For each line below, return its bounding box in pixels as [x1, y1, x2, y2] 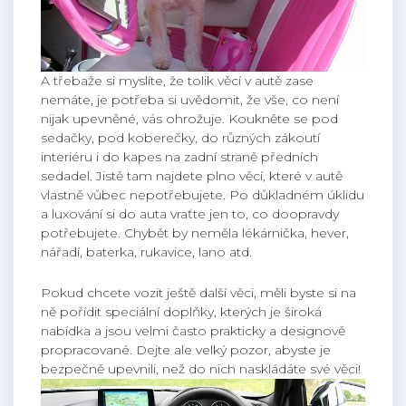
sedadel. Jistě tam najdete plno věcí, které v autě [41, 168, 343, 185]
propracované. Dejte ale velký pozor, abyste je [41, 342, 331, 359]
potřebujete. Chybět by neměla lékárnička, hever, [41, 225, 349, 242]
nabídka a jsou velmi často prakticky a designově [41, 323, 345, 340]
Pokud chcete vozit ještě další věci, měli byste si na [41, 285, 356, 302]
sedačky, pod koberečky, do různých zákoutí [41, 130, 320, 147]
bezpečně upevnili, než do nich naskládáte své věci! [41, 361, 361, 378]
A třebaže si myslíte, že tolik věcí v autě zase [41, 72, 314, 90]
